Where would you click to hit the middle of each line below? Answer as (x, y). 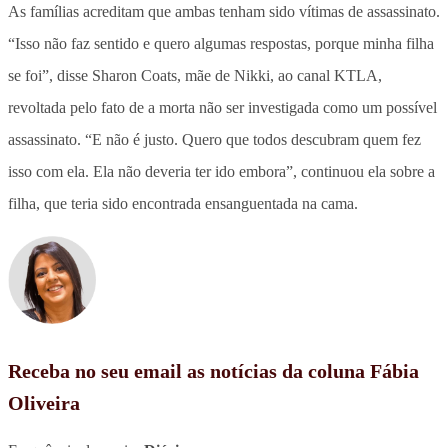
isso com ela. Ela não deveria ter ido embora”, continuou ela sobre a (221, 171)
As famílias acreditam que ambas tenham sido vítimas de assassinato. (224, 11)
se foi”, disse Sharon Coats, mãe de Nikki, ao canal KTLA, (195, 75)
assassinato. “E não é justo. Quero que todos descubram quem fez (214, 139)
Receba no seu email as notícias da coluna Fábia (213, 370)
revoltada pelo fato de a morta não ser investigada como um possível (222, 107)
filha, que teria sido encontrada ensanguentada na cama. (183, 203)
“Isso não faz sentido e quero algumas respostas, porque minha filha (221, 43)
